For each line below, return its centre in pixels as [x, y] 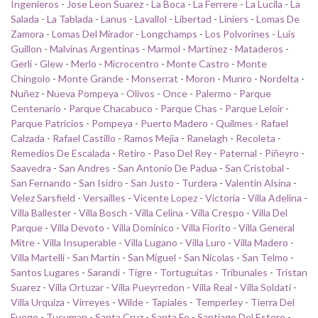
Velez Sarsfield [43, 197]
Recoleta [256, 138]
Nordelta [279, 78]
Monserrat [155, 78]
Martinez [208, 48]
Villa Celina [159, 212]
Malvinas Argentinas [95, 48]
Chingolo [31, 78]
